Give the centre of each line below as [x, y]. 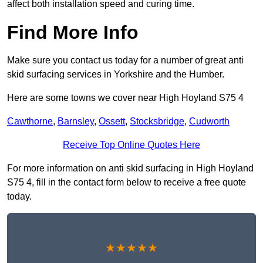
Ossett [112, 122]
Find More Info [73, 33]
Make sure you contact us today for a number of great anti [125, 60]
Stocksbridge [157, 122]
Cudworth [209, 122]
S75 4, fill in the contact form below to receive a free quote [127, 183]
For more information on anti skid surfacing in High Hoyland [130, 168]
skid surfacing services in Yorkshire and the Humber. [116, 75]
